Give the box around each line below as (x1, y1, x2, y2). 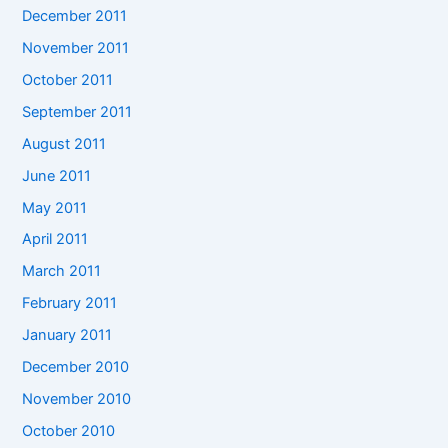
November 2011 (22, 38, 130, 57)
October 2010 (22, 422, 116, 441)
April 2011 (22, 230, 89, 249)
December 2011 (22, 6, 128, 25)
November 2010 (22, 390, 132, 409)
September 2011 (22, 102, 133, 121)
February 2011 (22, 294, 118, 313)
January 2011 (22, 326, 113, 345)
